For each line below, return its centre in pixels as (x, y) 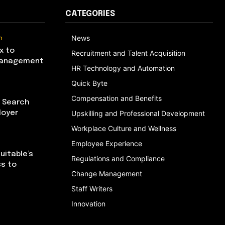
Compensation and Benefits (117, 98)
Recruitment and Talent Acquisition (128, 53)
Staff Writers (92, 188)
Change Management (107, 173)
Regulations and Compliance (118, 158)
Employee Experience (107, 143)
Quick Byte (89, 83)
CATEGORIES (90, 14)
